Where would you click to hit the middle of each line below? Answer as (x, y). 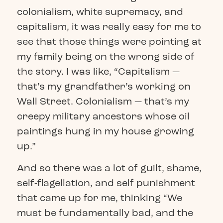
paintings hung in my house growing (105, 131)
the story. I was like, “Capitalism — (98, 71)
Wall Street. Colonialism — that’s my (103, 101)
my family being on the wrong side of (106, 56)
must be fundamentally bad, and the (105, 213)
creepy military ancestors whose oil (103, 116)
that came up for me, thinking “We (99, 198)
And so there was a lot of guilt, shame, (109, 168)
